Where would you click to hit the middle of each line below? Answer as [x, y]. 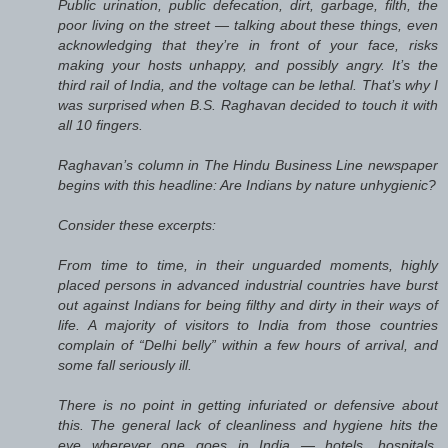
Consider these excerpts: [137, 224]
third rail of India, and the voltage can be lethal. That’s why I [248, 84]
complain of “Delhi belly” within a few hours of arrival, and [248, 344]
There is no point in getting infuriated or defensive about [248, 404]
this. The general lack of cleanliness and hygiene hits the [248, 424]
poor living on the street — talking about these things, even [248, 24]
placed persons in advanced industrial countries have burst [248, 284]
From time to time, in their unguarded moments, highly [248, 264]
